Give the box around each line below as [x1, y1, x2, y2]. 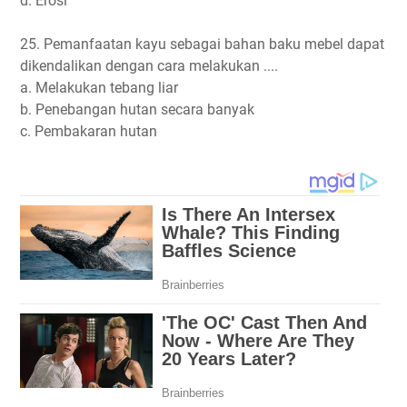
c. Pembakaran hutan [20, 122, 157, 140]
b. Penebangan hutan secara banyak [20, 100, 254, 118]
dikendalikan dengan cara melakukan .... [20, 56, 278, 74]
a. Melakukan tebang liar [20, 78, 178, 96]
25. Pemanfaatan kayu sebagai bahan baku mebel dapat [20, 35, 384, 53]
